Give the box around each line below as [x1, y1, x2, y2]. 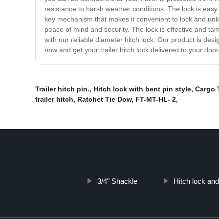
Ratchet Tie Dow [77, 95, 131, 104]
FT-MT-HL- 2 [135, 95, 176, 104]
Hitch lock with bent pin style [93, 85, 191, 93]
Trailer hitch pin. [35, 85, 89, 93]
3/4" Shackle [97, 177, 137, 186]
